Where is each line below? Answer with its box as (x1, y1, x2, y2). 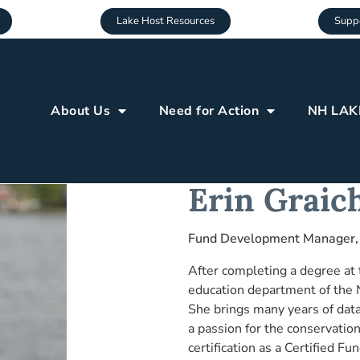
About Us (51, 102, 111, 120)
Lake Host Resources (116, 14, 215, 28)
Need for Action (158, 102, 260, 120)
